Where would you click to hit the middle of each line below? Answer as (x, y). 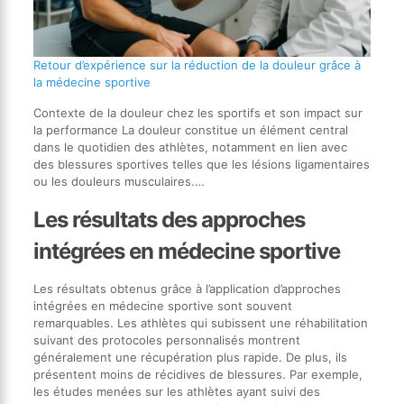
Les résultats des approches (169, 220)
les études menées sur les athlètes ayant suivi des (176, 392)
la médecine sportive (92, 83)
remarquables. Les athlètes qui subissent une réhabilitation (200, 323)
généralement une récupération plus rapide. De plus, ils (190, 358)
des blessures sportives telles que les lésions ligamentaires (201, 165)
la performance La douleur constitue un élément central (190, 130)
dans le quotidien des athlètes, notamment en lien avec (190, 147)
